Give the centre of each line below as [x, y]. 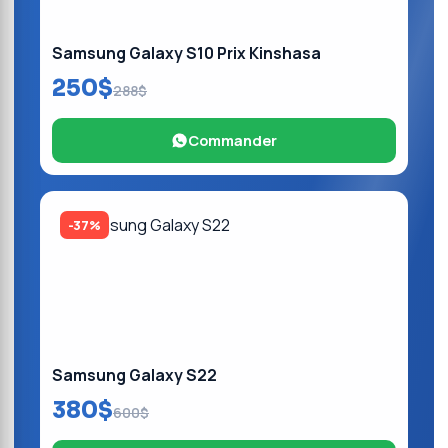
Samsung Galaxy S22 [134, 375]
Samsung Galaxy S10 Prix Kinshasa [186, 53]
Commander [232, 140]
